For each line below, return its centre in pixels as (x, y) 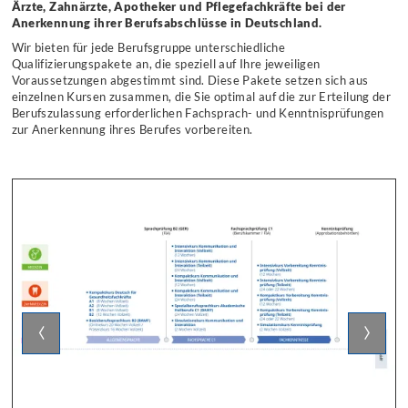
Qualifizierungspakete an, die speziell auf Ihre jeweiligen (166, 65)
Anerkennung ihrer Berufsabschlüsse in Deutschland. (168, 23)
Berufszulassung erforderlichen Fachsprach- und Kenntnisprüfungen (198, 114)
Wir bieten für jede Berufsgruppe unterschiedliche (148, 48)
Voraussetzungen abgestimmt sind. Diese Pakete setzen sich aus (190, 81)
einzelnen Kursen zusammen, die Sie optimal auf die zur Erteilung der (201, 97)
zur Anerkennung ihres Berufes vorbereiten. (132, 130)
